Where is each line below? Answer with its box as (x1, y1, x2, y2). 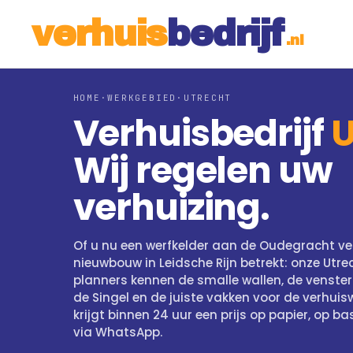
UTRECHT (183, 92, 232, 103)
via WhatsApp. (72, 324, 162, 340)
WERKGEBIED (107, 92, 177, 103)
